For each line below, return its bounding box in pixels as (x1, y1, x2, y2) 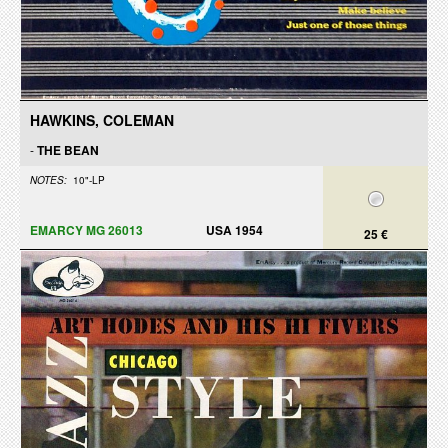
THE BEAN (37, 141, 99, 159)
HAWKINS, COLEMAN (30, 110, 174, 130)
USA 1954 (206, 221, 263, 239)
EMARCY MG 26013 (30, 221, 143, 239)
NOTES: (30, 173, 67, 187)
